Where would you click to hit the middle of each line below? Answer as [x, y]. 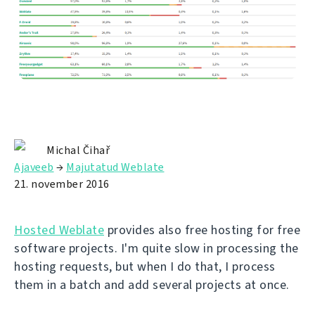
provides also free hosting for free [202, 230]
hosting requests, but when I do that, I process [145, 267]
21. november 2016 [62, 184]
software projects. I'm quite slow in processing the [156, 249]
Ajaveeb [34, 167]
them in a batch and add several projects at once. [152, 285]
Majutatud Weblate [115, 167]
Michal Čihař [78, 150]
